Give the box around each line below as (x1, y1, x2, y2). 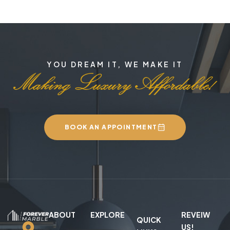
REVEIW (181, 209, 210, 219)
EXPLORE (90, 209, 125, 219)
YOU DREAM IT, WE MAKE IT (47, 59, 183, 69)
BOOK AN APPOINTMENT (64, 123, 158, 131)
